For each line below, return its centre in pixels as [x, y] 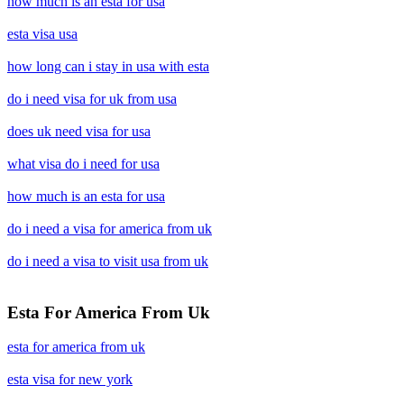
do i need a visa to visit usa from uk [108, 261]
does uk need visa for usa [79, 131]
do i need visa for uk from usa [92, 99]
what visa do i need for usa [83, 164]
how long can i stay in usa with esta [108, 66]
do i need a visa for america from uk [110, 229]
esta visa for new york [70, 380]
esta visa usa [42, 34]
